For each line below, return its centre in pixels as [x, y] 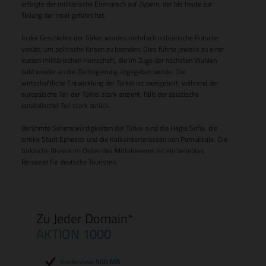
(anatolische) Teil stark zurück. [66, 105]
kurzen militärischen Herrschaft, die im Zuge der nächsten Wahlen [119, 60]
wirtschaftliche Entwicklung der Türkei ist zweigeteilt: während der [120, 83]
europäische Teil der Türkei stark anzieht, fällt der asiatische [110, 94]
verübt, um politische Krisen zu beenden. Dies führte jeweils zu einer [123, 49]
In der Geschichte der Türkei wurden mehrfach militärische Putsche [120, 38]
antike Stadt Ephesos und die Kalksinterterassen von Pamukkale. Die [124, 139]
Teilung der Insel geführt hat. [64, 15]
